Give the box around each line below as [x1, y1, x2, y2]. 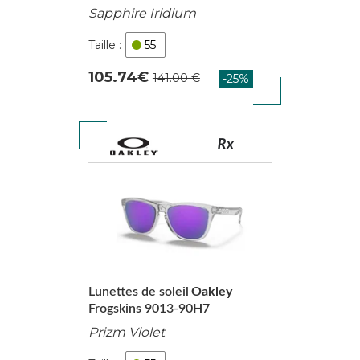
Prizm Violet [88, 325, 165, 340]
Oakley [190, 285, 232, 298]
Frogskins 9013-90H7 [88, 302, 210, 315]
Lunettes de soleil [88, 285, 189, 298]
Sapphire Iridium [88, 6, 196, 21]
